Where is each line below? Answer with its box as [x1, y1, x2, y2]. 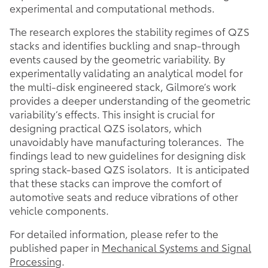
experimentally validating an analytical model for [10, 65, 243, 80]
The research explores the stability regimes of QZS [10, 24, 249, 39]
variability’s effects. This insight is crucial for [10, 106, 215, 121]
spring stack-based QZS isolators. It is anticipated [10, 162, 249, 176]
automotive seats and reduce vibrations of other [10, 189, 238, 204]
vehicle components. [10, 203, 109, 218]
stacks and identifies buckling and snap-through [10, 38, 240, 53]
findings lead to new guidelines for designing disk [10, 148, 246, 163]
